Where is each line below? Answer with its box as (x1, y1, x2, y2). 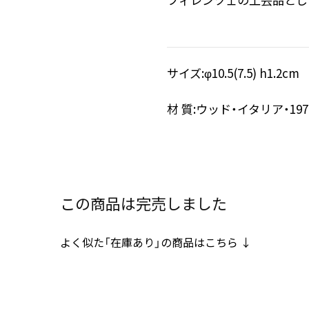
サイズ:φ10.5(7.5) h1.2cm (167, 63, 299, 81)
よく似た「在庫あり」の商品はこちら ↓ (60, 233, 252, 250)
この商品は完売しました (60, 191, 227, 214)
